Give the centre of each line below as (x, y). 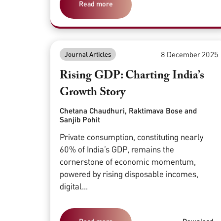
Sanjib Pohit (80, 119)
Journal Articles (88, 54)
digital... (74, 186)
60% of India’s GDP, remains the (117, 149)
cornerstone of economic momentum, (128, 162)
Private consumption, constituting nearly (132, 137)
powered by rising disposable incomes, (129, 174)
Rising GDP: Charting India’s (132, 76)
